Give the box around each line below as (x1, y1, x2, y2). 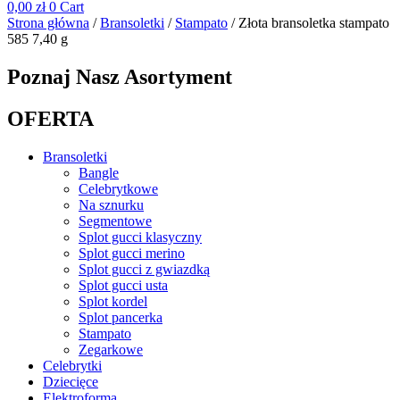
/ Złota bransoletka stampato (228, 15, 389, 31)
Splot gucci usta (79, 278, 168, 294)
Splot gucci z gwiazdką (79, 262, 210, 278)
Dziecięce (43, 374, 98, 390)
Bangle (79, 165, 119, 181)
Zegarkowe (79, 342, 143, 358)
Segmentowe (79, 213, 152, 229)
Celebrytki (43, 358, 102, 374)
